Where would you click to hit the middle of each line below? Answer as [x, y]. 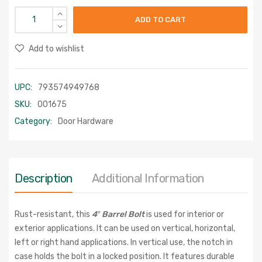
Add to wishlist [56, 49]
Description [44, 178]
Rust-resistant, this [52, 214]
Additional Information [148, 178]
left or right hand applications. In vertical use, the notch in [124, 242]
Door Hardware [86, 121]
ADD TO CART [160, 19]
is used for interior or [184, 214]
